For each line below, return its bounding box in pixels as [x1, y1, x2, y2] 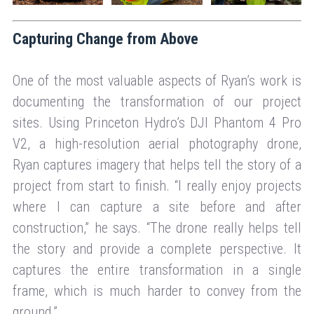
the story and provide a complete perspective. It [13, 240, 301, 257]
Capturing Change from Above [13, 29, 198, 48]
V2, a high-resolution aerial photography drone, [13, 135, 301, 152]
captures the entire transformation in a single [13, 261, 301, 278]
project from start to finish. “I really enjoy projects [13, 177, 301, 194]
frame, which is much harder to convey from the [13, 282, 301, 299]
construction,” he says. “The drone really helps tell [13, 219, 301, 236]
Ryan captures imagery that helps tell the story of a [13, 156, 301, 173]
